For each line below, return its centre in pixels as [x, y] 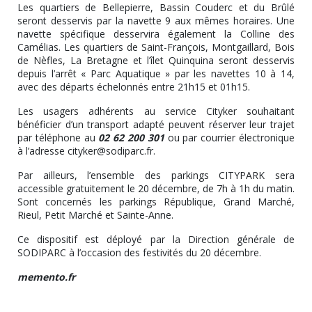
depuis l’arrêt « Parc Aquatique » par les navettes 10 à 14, [156, 73]
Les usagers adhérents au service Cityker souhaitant [156, 111]
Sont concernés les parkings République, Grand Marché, [156, 201]
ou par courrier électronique [229, 137]
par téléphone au [58, 137]
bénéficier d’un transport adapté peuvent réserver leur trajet [156, 124]
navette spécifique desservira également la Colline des [156, 33]
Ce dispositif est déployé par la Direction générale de [156, 239]
